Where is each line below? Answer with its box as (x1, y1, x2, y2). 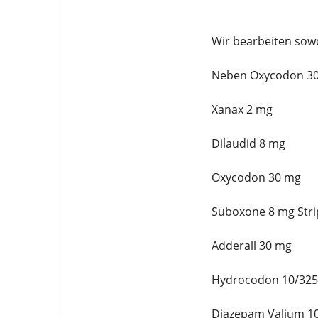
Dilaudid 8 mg (211, 136, 285, 151)
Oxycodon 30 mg (211, 170, 301, 185)
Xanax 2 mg (211, 102, 273, 117)
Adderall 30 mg (211, 238, 292, 253)
